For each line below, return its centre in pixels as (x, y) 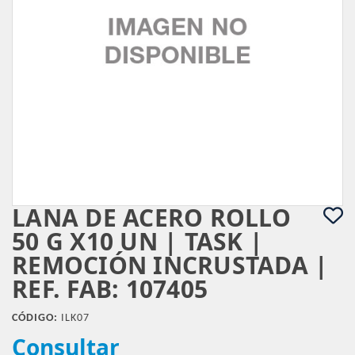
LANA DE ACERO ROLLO (151, 218)
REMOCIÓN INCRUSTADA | (170, 265)
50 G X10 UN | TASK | (137, 241)
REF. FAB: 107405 (110, 289)
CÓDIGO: (35, 318)
